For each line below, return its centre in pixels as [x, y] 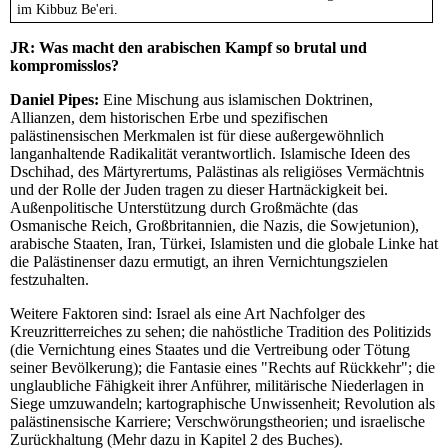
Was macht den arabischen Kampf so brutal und [203, 48]
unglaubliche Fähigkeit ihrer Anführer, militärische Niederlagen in [217, 386]
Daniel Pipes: [54, 100]
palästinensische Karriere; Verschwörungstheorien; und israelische [217, 422]
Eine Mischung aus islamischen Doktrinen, [236, 100]
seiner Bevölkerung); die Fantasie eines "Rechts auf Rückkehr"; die [222, 368]
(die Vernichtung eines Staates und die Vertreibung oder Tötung [210, 350]
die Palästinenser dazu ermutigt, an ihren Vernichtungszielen [199, 262]
